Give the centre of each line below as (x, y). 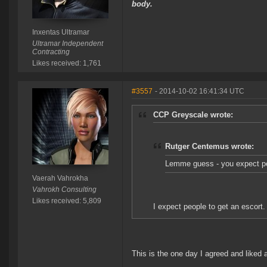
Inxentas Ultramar (60, 32)
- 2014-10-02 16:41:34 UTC (200, 91)
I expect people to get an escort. (209, 207)
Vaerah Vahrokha (60, 178)
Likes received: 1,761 (66, 63)
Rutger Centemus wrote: (209, 147)
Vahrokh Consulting (64, 190)
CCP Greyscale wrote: (193, 115)
